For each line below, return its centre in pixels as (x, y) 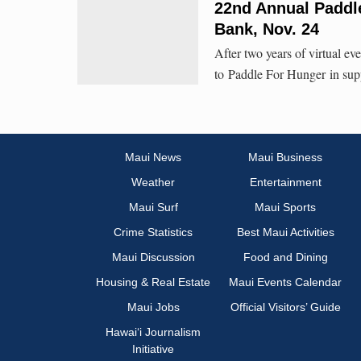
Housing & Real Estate (153, 282)
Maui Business (285, 158)
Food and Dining (285, 257)
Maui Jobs (153, 307)
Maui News (153, 158)
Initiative (153, 349)
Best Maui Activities (285, 232)
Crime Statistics (153, 232)
